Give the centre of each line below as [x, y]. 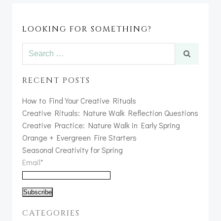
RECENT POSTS [56, 80]
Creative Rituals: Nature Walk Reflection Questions [110, 112]
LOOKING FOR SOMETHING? [87, 29]
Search [34, 48]
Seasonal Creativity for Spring [73, 149]
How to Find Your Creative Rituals [79, 100]
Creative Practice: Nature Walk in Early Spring [101, 125]
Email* [33, 162]
